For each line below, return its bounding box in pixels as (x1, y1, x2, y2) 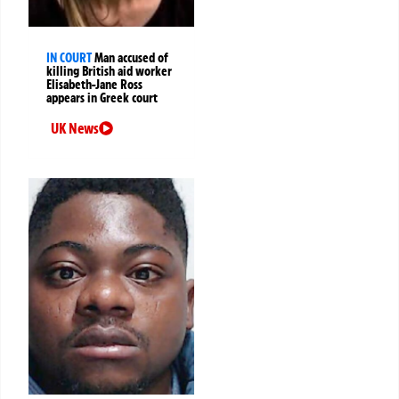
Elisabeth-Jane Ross (46, 77, 142, 94)
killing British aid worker (46, 63, 172, 80)
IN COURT (46, 50, 92, 67)
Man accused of (94, 50, 168, 67)
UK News (51, 119, 99, 138)
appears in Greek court (46, 90, 158, 107)
